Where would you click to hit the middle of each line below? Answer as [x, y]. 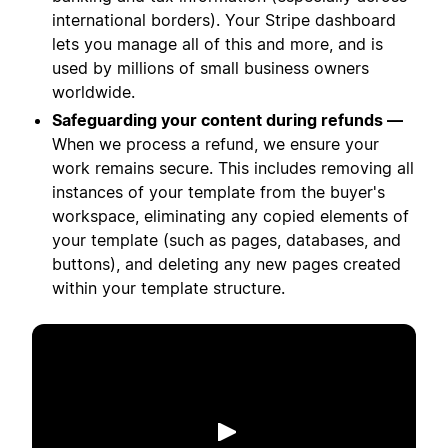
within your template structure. [168, 288]
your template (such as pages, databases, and [226, 240]
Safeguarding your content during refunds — [227, 120]
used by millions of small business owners [210, 68]
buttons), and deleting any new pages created [226, 264]
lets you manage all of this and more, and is [217, 44]
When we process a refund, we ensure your [215, 144]
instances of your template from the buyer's [218, 192]
